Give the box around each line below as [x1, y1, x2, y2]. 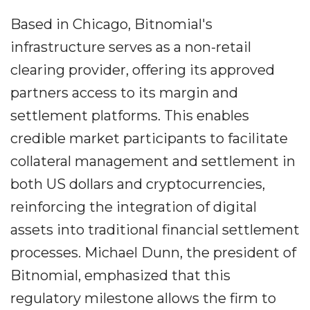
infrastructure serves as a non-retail [10, 39, 251, 55]
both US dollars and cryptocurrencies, [10, 176, 265, 192]
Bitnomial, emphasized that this [10, 267, 230, 284]
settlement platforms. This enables [10, 107, 249, 124]
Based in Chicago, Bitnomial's [10, 16, 212, 33]
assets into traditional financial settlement [10, 221, 300, 238]
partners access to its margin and [10, 84, 238, 101]
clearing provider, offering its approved [10, 62, 275, 78]
